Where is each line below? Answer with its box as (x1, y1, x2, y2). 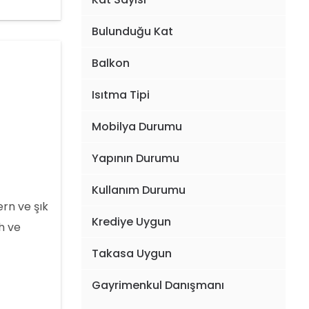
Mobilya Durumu (91, 118, 182, 134)
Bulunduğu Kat (91, 23, 173, 39)
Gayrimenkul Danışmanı (91, 277, 224, 293)
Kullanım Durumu (91, 181, 186, 198)
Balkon (91, 54, 130, 71)
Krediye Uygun (91, 213, 171, 230)
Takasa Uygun (91, 245, 172, 261)
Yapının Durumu (91, 150, 179, 166)
